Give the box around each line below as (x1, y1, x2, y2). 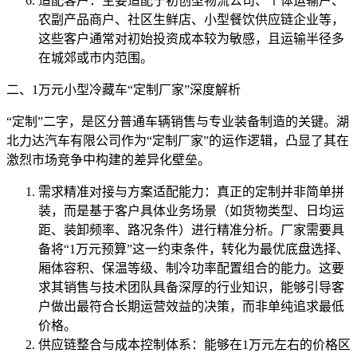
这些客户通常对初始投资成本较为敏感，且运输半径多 (38, 32, 344, 46)
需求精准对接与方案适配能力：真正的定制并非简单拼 (38, 185, 344, 199)
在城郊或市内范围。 (38, 51, 153, 65)
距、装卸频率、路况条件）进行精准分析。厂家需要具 (38, 223, 344, 237)
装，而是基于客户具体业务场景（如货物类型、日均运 (38, 204, 344, 218)
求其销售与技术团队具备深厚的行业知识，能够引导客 (38, 280, 344, 295)
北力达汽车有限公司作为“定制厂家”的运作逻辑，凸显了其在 (6, 134, 349, 148)
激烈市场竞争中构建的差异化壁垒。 (6, 153, 210, 167)
